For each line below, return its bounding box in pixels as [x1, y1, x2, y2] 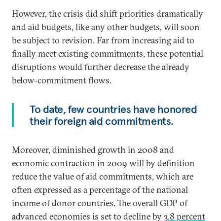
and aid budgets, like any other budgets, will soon [12, 21, 200, 33]
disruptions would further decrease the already [12, 61, 189, 73]
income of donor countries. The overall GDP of [12, 197, 187, 209]
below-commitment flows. [12, 74, 111, 86]
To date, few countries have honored [30, 102, 197, 116]
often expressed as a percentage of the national [12, 184, 188, 196]
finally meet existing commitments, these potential [12, 48, 203, 60]
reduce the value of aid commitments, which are [12, 171, 193, 183]
